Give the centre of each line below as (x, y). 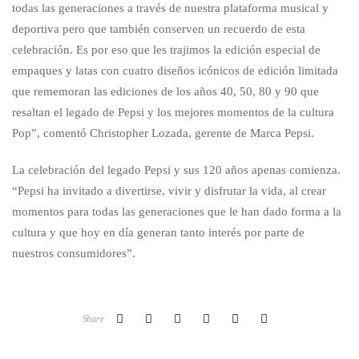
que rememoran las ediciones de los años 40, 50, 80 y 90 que (165, 91)
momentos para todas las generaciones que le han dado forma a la (177, 211)
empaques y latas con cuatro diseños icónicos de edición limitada (175, 70)
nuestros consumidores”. (74, 253)
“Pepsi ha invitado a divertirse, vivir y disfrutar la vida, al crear (169, 190)
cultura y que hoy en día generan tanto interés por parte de (158, 232)
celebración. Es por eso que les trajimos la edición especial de (166, 49)
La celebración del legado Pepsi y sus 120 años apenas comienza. (176, 169)
